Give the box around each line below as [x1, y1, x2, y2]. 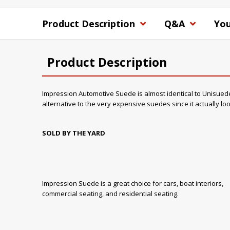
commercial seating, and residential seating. [42, 188, 179, 198]
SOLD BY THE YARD [42, 128, 105, 138]
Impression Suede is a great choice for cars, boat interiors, [42, 178, 223, 188]
